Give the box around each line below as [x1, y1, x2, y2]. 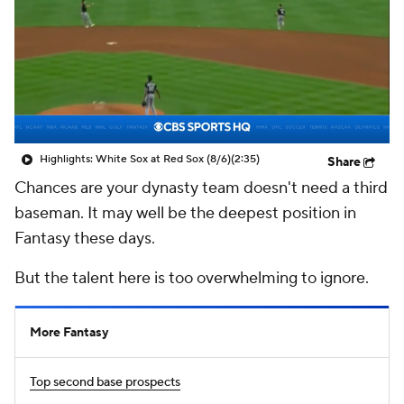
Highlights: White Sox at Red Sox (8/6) [40, 152, 231, 166]
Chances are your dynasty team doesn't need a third [14, 178, 388, 198]
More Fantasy [30, 325, 108, 341]
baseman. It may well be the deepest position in [14, 203, 356, 224]
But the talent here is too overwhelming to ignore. [14, 268, 369, 289]
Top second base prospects [30, 374, 180, 390]
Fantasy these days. [14, 228, 155, 249]
